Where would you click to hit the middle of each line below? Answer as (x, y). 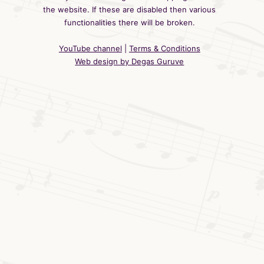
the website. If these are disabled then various (130, 9)
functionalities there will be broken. (129, 22)
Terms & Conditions (164, 48)
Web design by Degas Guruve (130, 61)
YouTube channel (90, 48)
